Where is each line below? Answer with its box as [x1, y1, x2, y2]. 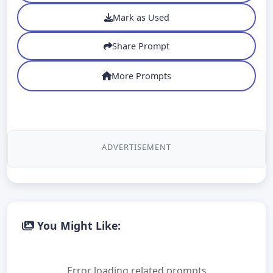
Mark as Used [112, 12, 169, 23]
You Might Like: [34, 218, 121, 233]
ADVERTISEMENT [102, 141, 171, 152]
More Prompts [112, 70, 171, 82]
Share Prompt [112, 40, 169, 52]
